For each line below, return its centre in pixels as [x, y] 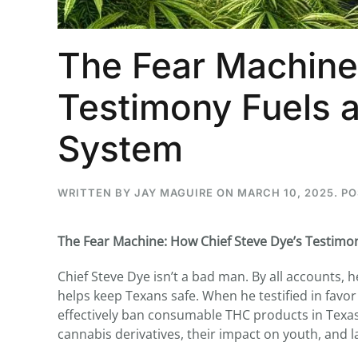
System [120, 149]
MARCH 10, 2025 [286, 193]
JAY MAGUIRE [174, 193]
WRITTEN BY [96, 193]
